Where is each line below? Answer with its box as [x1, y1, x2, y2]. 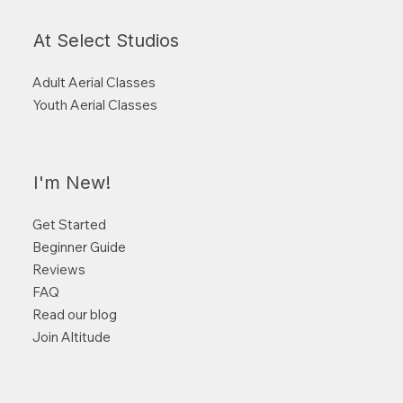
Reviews [31, 261, 85, 279]
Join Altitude [31, 328, 111, 346]
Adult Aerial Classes [31, 74, 156, 92]
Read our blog [31, 306, 117, 324]
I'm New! [32, 172, 111, 194]
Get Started [31, 216, 106, 234]
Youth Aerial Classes [31, 96, 157, 114]
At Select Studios [32, 30, 179, 52]
